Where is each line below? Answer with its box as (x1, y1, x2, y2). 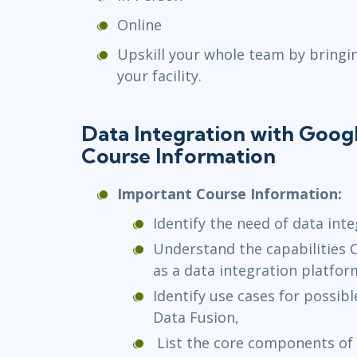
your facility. (117, 65, 202, 85)
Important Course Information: (117, 183, 342, 203)
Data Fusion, (153, 307, 239, 327)
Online (117, 14, 162, 34)
